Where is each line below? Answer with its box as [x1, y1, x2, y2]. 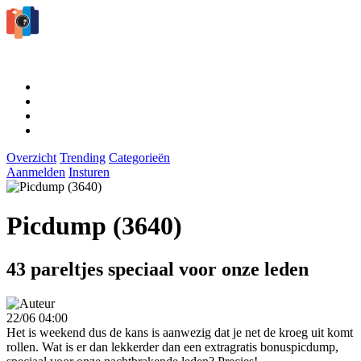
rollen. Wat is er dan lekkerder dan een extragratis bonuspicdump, [6, 339, 338, 354]
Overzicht [6, 150, 56, 164]
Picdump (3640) [6, 211, 182, 241]
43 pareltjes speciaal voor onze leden [6, 258, 309, 280]
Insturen [68, 164, 110, 179]
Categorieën [109, 150, 170, 164]
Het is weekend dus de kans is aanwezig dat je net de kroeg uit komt [6, 325, 353, 339]
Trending [60, 150, 106, 164]
